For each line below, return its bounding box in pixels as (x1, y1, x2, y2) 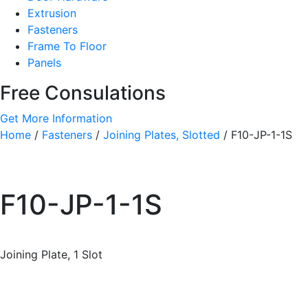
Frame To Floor (27, 39, 107, 54)
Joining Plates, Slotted (103, 128, 220, 142)
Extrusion (27, 6, 76, 21)
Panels (27, 56, 61, 70)
